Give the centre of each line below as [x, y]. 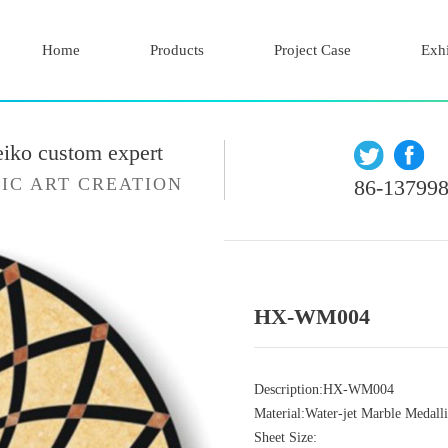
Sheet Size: [285, 437]
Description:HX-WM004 [324, 389]
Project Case [312, 50]
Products [177, 50]
